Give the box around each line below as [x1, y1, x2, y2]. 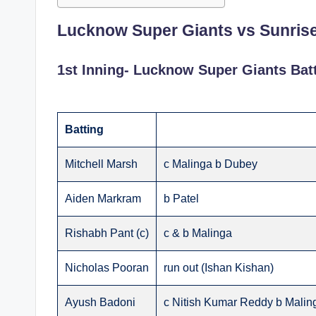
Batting [65, 123, 104, 136]
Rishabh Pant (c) [65, 227, 149, 240]
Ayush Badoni [65, 296, 135, 309]
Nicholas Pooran [65, 262, 149, 274]
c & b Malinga [164, 227, 232, 240]
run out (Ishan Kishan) [164, 262, 274, 274]
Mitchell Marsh [65, 158, 138, 171]
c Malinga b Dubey [164, 158, 257, 171]
